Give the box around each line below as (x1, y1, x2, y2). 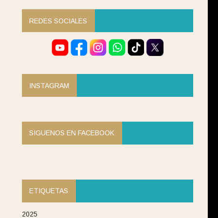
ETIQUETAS (29, 187, 69, 195)
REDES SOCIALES (29, 17, 88, 25)
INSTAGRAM (29, 81, 70, 90)
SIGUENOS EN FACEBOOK (29, 129, 115, 137)
